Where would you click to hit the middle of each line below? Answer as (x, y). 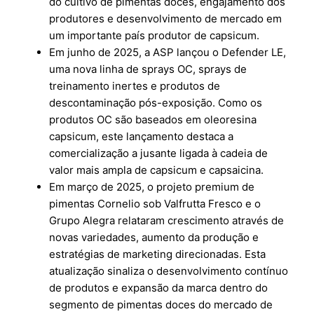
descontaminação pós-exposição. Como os (156, 103)
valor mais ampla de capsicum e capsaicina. (157, 170)
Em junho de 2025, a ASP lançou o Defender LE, (168, 53)
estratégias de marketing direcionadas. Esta (158, 254)
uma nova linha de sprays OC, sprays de (148, 69)
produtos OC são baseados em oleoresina (153, 120)
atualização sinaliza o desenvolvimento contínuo (169, 271)
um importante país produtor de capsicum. (155, 36)
